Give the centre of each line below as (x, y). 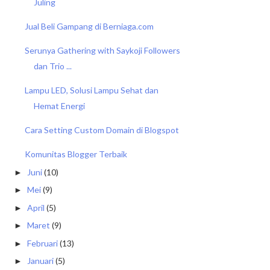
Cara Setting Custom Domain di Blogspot (102, 130)
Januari (40, 261)
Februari (42, 243)
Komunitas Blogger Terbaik (76, 154)
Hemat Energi (59, 106)
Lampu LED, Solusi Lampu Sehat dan (91, 90)
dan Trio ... (52, 66)
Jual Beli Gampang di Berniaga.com (89, 26)
